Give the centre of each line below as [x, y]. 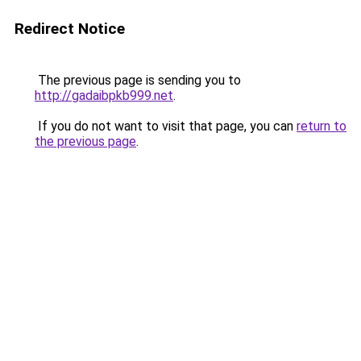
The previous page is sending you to [138, 80]
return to [322, 126]
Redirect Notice [70, 29]
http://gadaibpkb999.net [104, 95]
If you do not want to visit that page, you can [166, 126]
